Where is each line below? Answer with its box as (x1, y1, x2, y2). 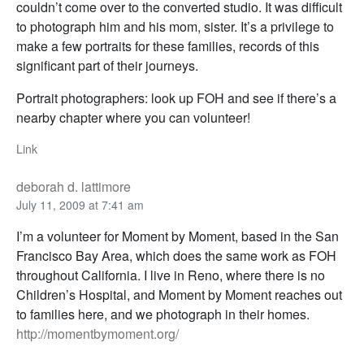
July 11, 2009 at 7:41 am (16, 196, 144, 213)
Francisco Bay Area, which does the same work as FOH (16, 245, 336, 265)
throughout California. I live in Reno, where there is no (16, 265, 325, 284)
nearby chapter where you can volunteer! (16, 107, 250, 127)
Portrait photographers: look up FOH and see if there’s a (16, 88, 336, 107)
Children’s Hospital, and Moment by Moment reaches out (16, 284, 342, 304)
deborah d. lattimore (16, 176, 131, 196)
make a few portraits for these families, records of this (16, 36, 319, 55)
